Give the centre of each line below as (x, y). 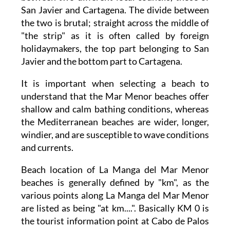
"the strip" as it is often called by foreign (115, 36)
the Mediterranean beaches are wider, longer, (115, 122)
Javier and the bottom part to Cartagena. (101, 61)
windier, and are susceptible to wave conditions (115, 135)
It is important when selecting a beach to (115, 83)
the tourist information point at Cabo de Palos (115, 221)
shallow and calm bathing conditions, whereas (115, 109)
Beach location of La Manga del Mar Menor (115, 170)
